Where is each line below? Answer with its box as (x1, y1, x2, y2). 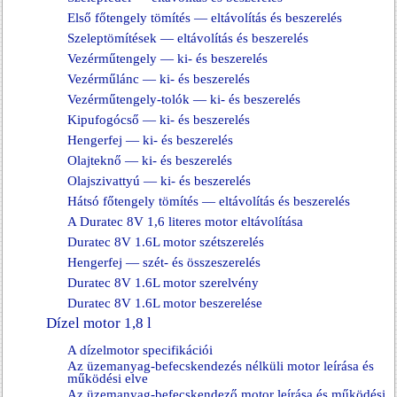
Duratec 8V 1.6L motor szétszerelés (67, 235, 264, 249)
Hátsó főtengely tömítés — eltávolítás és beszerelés (67, 194, 350, 208)
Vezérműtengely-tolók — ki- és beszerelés (67, 92, 300, 106)
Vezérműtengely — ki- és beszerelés (67, 51, 268, 66)
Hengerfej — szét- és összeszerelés (67, 255, 261, 269)
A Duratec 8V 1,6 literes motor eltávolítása (67, 214, 303, 229)
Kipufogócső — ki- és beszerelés (67, 113, 250, 127)
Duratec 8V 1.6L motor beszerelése (67, 296, 262, 310)
